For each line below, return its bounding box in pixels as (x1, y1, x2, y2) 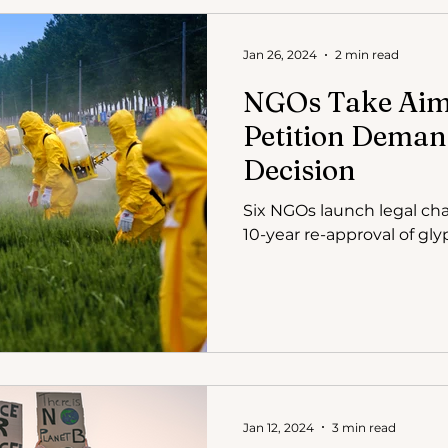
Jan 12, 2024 (243, 419, 314, 435)
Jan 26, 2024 (243, 47, 317, 62)
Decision (243, 152, 356, 187)
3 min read (332, 419, 396, 435)
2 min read (335, 47, 399, 62)
